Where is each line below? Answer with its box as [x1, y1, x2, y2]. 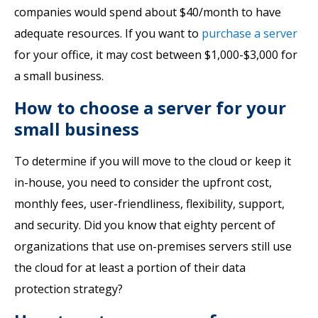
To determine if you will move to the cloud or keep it [14, 153, 291, 169]
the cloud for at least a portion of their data [14, 260, 246, 275]
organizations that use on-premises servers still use [14, 238, 292, 254]
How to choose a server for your [14, 96, 286, 119]
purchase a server [202, 26, 297, 41]
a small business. [14, 68, 104, 84]
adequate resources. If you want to [14, 26, 202, 41]
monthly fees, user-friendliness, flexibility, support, [14, 196, 285, 212]
